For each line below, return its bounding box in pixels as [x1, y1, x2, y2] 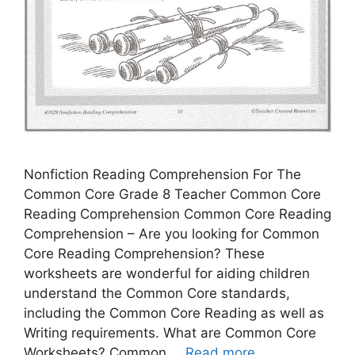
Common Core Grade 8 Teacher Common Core [24, 186, 321, 203]
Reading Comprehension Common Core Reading [24, 206, 331, 223]
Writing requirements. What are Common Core [24, 325, 316, 342]
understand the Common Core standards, [24, 285, 290, 302]
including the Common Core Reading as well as [24, 305, 324, 322]
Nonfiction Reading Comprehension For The [24, 166, 301, 183]
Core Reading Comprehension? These [24, 246, 265, 262]
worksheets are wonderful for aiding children [24, 265, 310, 282]
